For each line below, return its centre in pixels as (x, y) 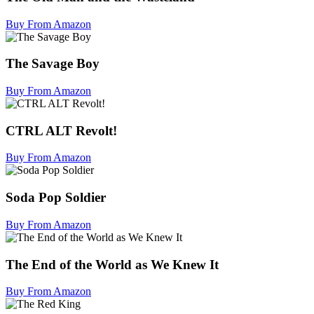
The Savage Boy (53, 64)
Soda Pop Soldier (56, 198)
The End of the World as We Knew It (112, 264)
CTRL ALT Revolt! (61, 130)
